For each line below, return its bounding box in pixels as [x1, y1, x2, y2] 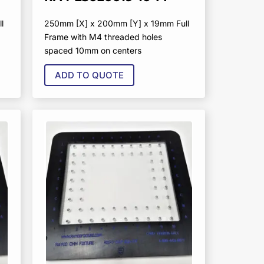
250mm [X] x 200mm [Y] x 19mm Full [44, 18, 190, 28]
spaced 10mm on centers [44, 45, 142, 55]
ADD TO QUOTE [55, 70, 124, 81]
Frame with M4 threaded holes [44, 31, 163, 42]
